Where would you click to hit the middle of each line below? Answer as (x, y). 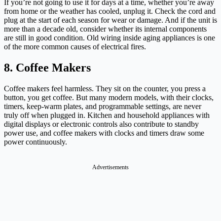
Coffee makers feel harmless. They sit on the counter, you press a (105, 89)
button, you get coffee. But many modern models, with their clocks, (109, 98)
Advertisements (110, 167)
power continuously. (36, 142)
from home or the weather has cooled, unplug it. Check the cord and (110, 11)
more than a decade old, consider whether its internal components (105, 29)
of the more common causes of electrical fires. (75, 47)
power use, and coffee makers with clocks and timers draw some (104, 133)
